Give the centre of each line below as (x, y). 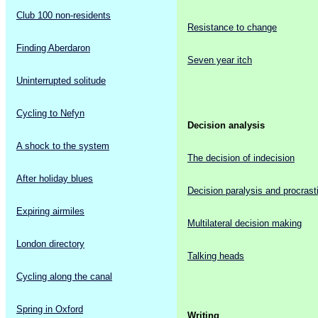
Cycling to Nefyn (50, 113)
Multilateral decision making (245, 224)
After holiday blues (55, 179)
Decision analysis (226, 126)
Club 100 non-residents (64, 15)
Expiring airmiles (50, 212)
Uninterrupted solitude (61, 80)
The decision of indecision (241, 158)
